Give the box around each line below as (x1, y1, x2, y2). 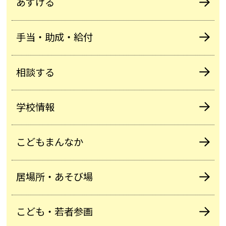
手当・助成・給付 (16, 30, 93, 44)
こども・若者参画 (16, 204, 93, 219)
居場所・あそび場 (16, 169, 93, 184)
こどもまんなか (16, 135, 84, 149)
